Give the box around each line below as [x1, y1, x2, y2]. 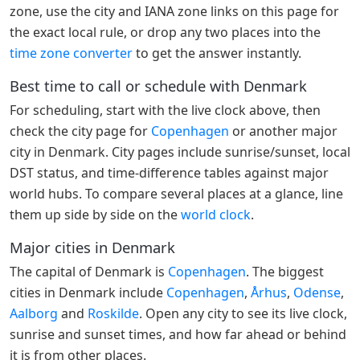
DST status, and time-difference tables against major [10, 163, 329, 182]
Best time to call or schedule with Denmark [10, 76, 307, 96]
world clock [181, 205, 251, 223]
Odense [293, 283, 341, 301]
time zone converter [10, 43, 133, 62]
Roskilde [88, 304, 139, 322]
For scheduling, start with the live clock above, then [10, 100, 321, 119]
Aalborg [10, 304, 58, 322]
